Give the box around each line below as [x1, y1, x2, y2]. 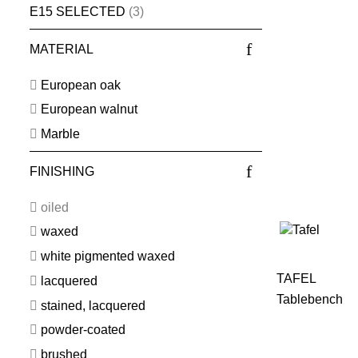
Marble [40, 127, 80, 141]
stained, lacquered [40, 298, 145, 312]
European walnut [40, 102, 137, 117]
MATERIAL [29, 42, 93, 56]
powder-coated [40, 323, 125, 337]
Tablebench [276, 292, 343, 307]
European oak [40, 78, 121, 92]
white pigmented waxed [40, 249, 175, 264]
